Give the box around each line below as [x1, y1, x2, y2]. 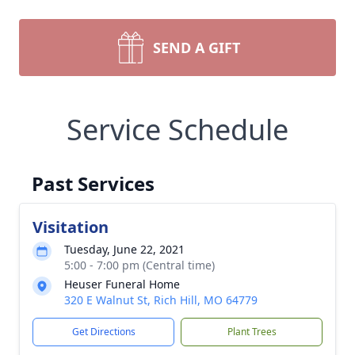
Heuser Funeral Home [64, 277, 180, 292]
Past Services [32, 170, 155, 197]
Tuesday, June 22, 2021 [64, 242, 185, 257]
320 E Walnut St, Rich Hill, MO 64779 [64, 292, 258, 307]
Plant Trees [227, 325, 277, 338]
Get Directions [71, 325, 136, 338]
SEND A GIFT [153, 38, 240, 57]
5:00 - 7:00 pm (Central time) [64, 258, 215, 273]
